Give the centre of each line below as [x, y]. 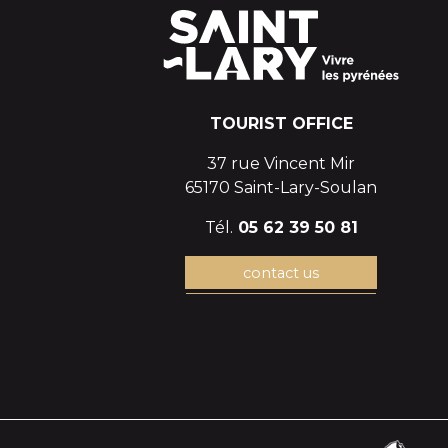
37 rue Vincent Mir [281, 164]
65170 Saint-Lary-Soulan [281, 188]
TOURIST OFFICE [281, 124]
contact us [281, 272]
